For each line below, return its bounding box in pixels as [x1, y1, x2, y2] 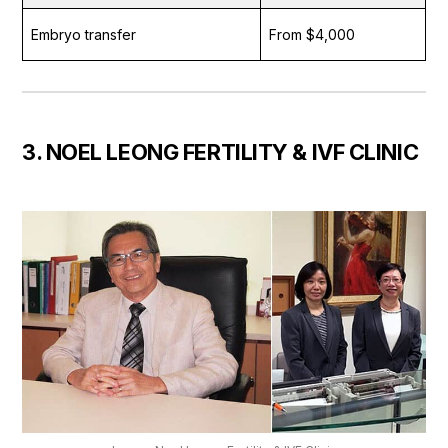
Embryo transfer [31, 26, 136, 44]
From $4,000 [269, 26, 355, 44]
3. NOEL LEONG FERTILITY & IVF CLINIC [22, 139, 419, 166]
